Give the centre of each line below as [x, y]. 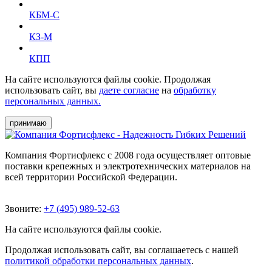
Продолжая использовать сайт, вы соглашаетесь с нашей [122, 250]
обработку [195, 90]
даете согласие [129, 90]
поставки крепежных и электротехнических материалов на [128, 166]
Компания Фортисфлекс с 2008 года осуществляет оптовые [128, 155]
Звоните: [23, 208]
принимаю [28, 123]
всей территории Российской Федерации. [91, 177]
